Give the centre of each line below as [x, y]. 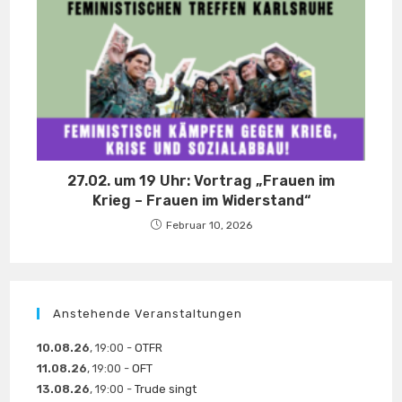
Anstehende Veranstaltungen [148, 314]
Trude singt [166, 389]
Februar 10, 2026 [209, 226]
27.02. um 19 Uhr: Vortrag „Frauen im [201, 181]
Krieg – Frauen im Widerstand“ [201, 201]
